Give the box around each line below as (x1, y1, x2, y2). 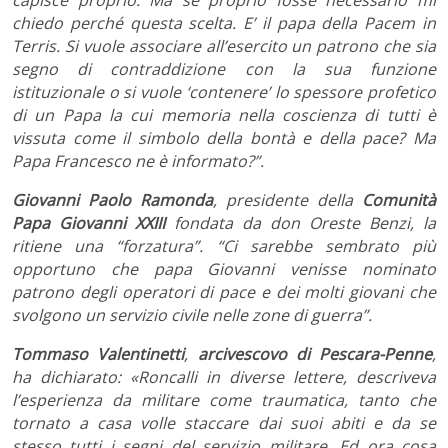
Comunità (362, 188, 436, 211)
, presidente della (213, 188, 362, 211)
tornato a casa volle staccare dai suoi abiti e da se (12, 411, 436, 434)
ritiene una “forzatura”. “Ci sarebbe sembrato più (12, 234, 436, 257)
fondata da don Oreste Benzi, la (165, 211, 436, 234)
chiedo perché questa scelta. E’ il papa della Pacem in (12, 11, 436, 34)
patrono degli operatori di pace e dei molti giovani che (12, 280, 436, 303)
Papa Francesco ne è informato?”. (12, 149, 264, 172)
